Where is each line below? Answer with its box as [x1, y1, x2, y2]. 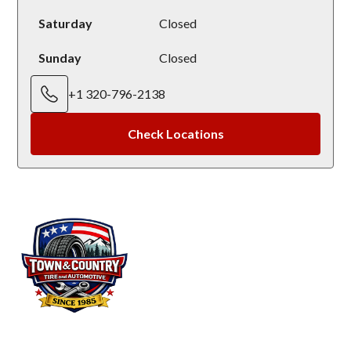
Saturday [38, 16, 92, 31]
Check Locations [127, 126, 224, 142]
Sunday [38, 50, 81, 66]
